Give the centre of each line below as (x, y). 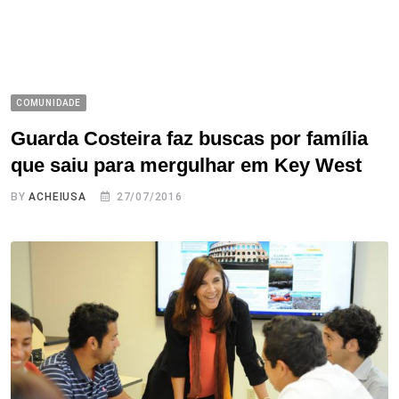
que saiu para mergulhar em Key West (186, 165)
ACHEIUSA (57, 196)
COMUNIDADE (49, 102)
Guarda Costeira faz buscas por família (189, 138)
